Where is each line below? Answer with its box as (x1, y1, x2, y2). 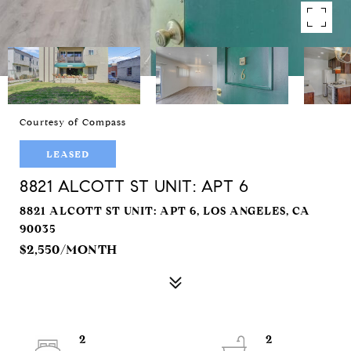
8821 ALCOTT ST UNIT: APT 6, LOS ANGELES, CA (20, 204, 310, 218)
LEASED (46, 148, 89, 160)
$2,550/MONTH (20, 242, 118, 257)
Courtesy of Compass (20, 116, 126, 128)
